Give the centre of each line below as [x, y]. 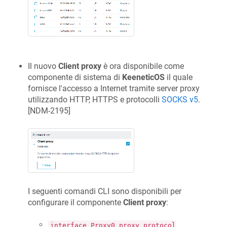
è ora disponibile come [143, 66]
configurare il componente [75, 202]
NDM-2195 [49, 111]
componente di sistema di [75, 78]
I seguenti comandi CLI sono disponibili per [105, 191]
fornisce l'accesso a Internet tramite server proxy [114, 89]
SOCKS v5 [180, 100]
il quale [179, 78]
